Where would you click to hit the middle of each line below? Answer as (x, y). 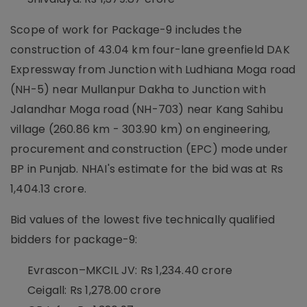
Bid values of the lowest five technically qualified (143, 219)
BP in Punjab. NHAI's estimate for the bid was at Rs (147, 169)
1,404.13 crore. (48, 188)
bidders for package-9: (74, 239)
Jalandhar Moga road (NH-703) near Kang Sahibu (147, 109)
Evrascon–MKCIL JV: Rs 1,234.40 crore (130, 270)
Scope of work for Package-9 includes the (126, 29)
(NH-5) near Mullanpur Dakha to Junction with (138, 89)
